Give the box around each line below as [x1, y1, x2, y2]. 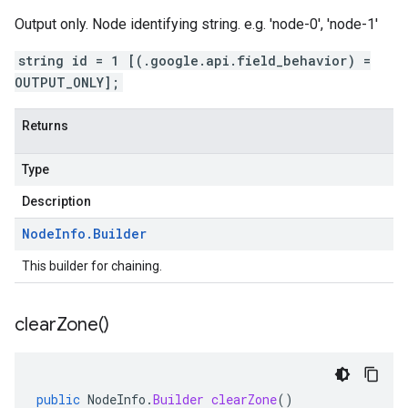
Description [22, 194, 91, 209]
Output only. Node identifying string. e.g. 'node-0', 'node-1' [15, 15, 378, 33]
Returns [22, 118, 68, 133]
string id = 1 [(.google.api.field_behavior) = [18, 52, 371, 69]
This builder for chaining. [22, 259, 162, 273]
